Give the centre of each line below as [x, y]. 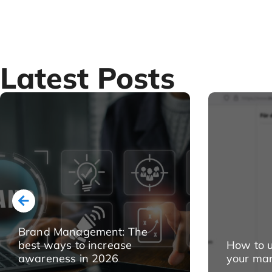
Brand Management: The [83, 232]
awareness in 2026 [69, 258]
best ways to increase [75, 245]
